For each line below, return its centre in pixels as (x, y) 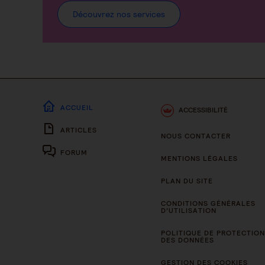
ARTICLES (79, 130)
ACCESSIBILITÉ (203, 110)
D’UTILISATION (189, 210)
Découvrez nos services (119, 14)
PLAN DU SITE (187, 181)
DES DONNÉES (188, 240)
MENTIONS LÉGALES (199, 158)
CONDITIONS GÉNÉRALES (208, 203)
